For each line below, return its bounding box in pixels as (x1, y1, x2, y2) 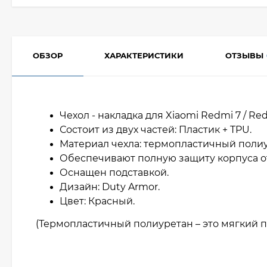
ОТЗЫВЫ (225, 51, 263, 60)
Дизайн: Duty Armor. (60, 181, 162, 193)
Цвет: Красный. (60, 195, 137, 207)
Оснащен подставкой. (60, 167, 171, 178)
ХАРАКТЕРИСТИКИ (104, 51, 184, 60)
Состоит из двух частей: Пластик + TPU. (60, 124, 254, 135)
